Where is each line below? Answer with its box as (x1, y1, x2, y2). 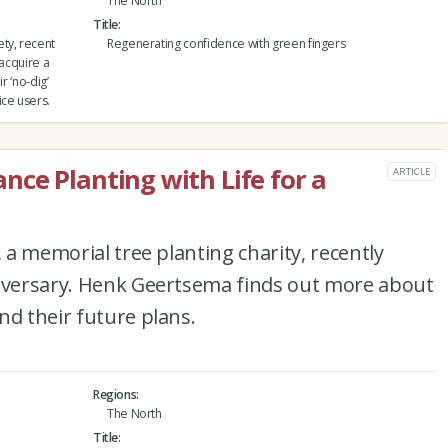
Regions (92, 385, 137, 403)
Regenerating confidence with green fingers (106, 34, 346, 52)
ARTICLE (393, 164, 430, 178)
